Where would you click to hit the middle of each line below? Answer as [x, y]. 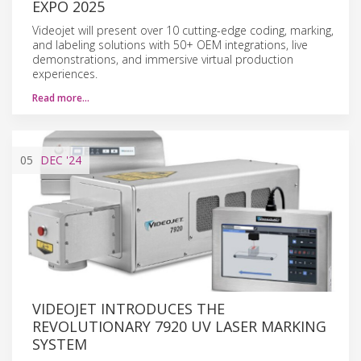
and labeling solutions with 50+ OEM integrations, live [170, 44]
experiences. [65, 73]
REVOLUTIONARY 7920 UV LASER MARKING [179, 326]
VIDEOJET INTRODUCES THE [129, 308]
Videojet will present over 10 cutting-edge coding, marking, [183, 30]
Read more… [61, 98]
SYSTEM [60, 344]
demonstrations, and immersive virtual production [163, 59]
